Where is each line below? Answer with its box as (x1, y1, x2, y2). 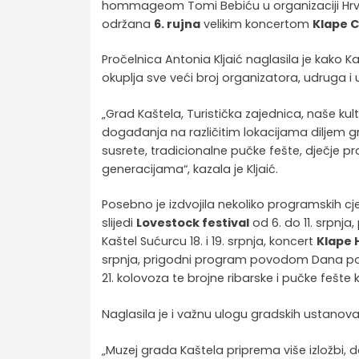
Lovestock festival (136, 215, 250, 232)
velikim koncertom (200, 15, 313, 32)
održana (102, 15, 155, 32)
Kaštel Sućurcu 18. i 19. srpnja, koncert (102, 233, 317, 250)
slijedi (102, 215, 137, 232)
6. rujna (154, 15, 201, 32)
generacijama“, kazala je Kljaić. (102, 160, 279, 177)
